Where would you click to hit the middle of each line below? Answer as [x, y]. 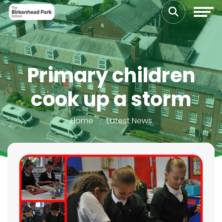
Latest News [129, 121]
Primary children [111, 75]
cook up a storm [111, 99]
